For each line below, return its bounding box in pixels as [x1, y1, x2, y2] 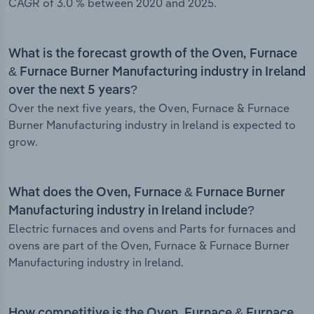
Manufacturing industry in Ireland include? [8, 205, 254, 218]
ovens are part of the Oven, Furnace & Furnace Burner [8, 238, 289, 253]
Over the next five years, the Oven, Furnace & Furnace [8, 101, 289, 116]
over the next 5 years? [8, 84, 137, 97]
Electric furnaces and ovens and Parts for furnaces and [8, 221, 296, 236]
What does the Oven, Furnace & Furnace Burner [8, 186, 285, 200]
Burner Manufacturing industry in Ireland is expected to [8, 118, 296, 132]
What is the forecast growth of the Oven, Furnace [8, 48, 297, 61]
